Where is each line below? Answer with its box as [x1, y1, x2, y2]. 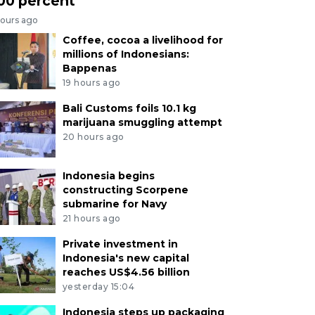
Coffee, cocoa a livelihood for [62, 34, 223, 47]
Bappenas [62, 62, 117, 75]
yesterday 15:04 [62, 281, 135, 292]
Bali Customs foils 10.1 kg [62, 102, 196, 115]
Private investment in [62, 237, 178, 250]
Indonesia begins [62, 169, 155, 183]
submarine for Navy [62, 198, 167, 211]
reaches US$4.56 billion [62, 265, 190, 278]
